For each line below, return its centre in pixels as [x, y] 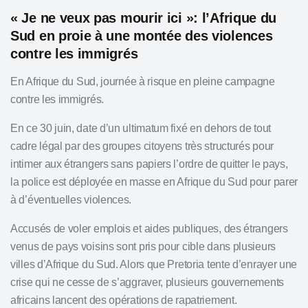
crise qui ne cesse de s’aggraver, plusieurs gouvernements [147, 282]
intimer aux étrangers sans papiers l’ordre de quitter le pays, [149, 164]
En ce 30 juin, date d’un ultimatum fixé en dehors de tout [141, 128]
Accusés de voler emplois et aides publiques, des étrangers [149, 229]
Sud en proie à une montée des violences [142, 36]
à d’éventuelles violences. [71, 200]
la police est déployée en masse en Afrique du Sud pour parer [154, 182]
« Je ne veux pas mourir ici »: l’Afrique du [144, 18]
